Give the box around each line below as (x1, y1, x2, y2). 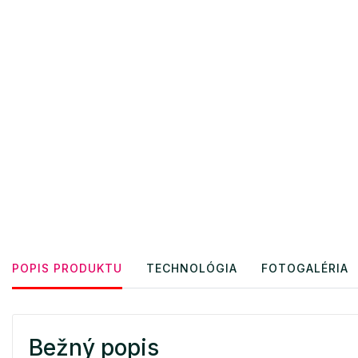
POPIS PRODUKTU (12, 261, 122, 276)
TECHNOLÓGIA (146, 261, 237, 276)
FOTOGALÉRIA (261, 261, 348, 276)
